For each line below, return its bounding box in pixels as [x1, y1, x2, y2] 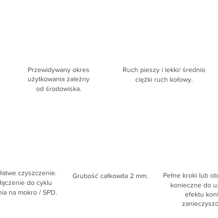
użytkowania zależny [27, 75, 90, 83]
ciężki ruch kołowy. [135, 75, 193, 83]
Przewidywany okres [27, 66, 90, 73]
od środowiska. [36, 85, 81, 92]
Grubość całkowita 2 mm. [72, 172, 148, 180]
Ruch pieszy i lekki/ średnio [123, 66, 205, 73]
